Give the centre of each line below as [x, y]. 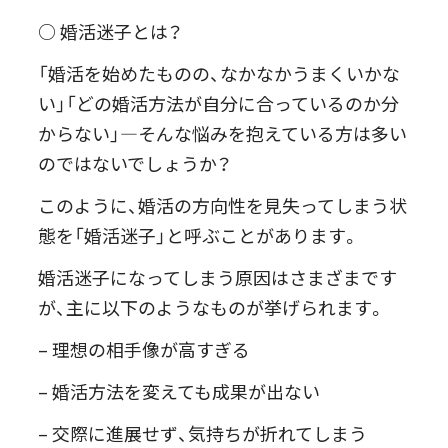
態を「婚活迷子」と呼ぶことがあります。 [199, 235]
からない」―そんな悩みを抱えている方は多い [223, 133]
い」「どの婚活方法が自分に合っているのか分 [219, 103]
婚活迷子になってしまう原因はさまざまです [218, 277]
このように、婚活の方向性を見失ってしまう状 [223, 205]
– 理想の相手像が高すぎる [144, 349]
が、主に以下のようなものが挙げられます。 [212, 307]
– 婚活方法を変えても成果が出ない [179, 391]
